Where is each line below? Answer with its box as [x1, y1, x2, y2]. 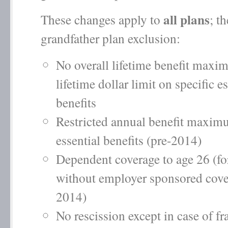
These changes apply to [41, 11, 163, 28]
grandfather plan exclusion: [41, 30, 180, 47]
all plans [163, 10, 210, 29]
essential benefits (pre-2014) [56, 131, 202, 149]
